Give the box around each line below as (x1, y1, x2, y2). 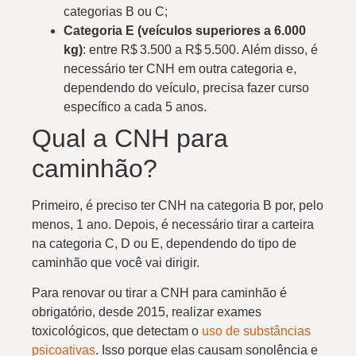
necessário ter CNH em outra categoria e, (64, 61, 296, 75)
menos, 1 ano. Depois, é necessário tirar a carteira (32, 217, 314, 231)
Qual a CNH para (32, 123, 228, 153)
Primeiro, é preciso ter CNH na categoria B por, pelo (32, 198, 323, 212)
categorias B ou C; (64, 4, 168, 18)
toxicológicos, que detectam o (32, 324, 202, 339)
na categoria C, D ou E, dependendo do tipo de (32, 236, 296, 250)
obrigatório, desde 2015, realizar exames (32, 305, 261, 319)
